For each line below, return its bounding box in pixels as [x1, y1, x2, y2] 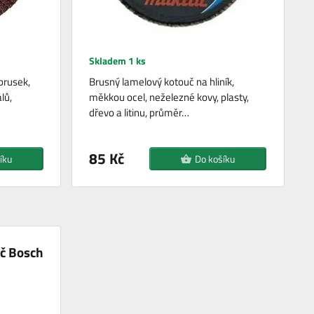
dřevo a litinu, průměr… [89, 104, 190, 121]
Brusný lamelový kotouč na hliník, [89, 74, 235, 90]
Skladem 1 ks [89, 53, 146, 69]
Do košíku [195, 151, 235, 167]
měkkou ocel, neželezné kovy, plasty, [89, 89, 250, 106]
